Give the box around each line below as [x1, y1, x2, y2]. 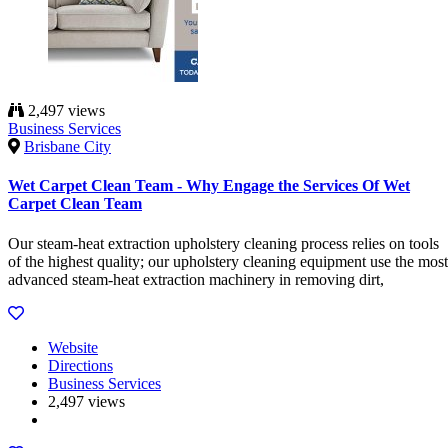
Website [48, 338, 98, 356]
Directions [48, 356, 113, 374]
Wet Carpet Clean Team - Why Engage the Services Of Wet [8, 177, 410, 195]
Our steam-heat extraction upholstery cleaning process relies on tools [8, 234, 439, 252]
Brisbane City [24, 138, 111, 156]
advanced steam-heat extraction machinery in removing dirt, [8, 270, 384, 288]
